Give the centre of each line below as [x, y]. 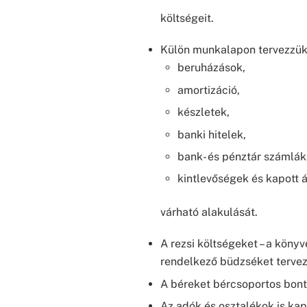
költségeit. [187, 18]
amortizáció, [209, 90]
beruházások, [212, 68]
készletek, [204, 112]
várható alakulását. [209, 212]
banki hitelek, [212, 134]
